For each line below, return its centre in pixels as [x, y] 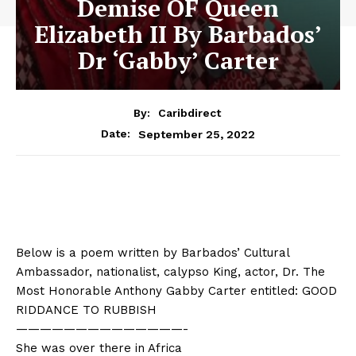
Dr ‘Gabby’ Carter [178, 60]
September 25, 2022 [197, 134]
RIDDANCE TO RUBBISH [86, 310]
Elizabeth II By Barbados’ [178, 34]
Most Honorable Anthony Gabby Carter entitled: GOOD [176, 291]
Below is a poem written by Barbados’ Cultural [153, 253]
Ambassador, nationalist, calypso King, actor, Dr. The [170, 272]
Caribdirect [189, 113]
